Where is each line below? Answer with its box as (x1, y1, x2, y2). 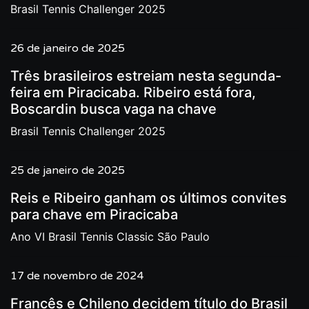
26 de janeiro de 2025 (10, 41, 125, 55)
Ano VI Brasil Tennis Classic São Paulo (10, 230, 210, 243)
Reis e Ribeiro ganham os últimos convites (10, 190, 287, 206)
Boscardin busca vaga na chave (10, 101, 217, 117)
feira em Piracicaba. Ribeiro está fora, (10, 84, 256, 101)
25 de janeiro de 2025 (10, 163, 125, 177)
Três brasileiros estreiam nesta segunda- (10, 68, 281, 84)
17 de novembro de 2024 (10, 269, 143, 283)
